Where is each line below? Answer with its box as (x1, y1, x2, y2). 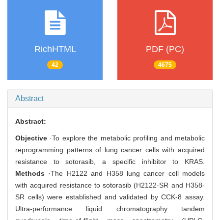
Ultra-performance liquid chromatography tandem (15, 205, 205, 213)
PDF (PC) (146, 44, 184, 54)
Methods (15, 169, 45, 178)
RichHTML (34, 44, 76, 54)
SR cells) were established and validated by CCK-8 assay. (15, 193, 205, 201)
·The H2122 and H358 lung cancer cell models (45, 169, 205, 178)
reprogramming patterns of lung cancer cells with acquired (15, 146, 205, 154)
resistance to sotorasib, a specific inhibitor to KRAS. (15, 158, 205, 166)
